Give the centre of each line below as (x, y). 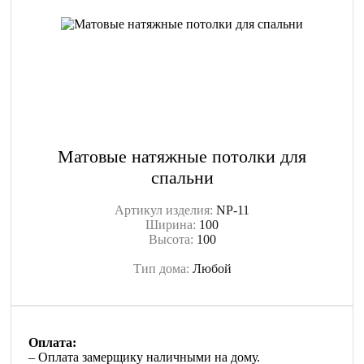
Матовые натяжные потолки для (182, 156)
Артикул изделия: (165, 210)
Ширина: (172, 225)
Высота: (172, 239)
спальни (182, 178)
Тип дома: (162, 269)
